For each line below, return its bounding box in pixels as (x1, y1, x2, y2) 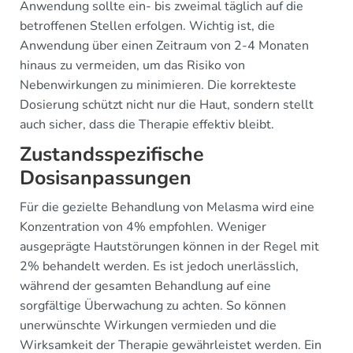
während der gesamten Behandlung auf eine (20, 277, 271, 295)
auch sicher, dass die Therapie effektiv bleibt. (20, 116, 274, 133)
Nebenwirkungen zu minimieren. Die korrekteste (20, 76, 296, 94)
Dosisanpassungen (20, 165, 191, 191)
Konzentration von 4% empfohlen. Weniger (20, 218, 266, 236)
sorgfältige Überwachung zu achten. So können (20, 297, 286, 314)
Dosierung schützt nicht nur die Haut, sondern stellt (20, 96, 314, 113)
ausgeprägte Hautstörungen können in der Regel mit (20, 238, 319, 255)
